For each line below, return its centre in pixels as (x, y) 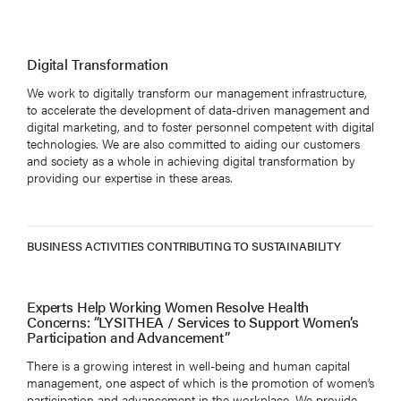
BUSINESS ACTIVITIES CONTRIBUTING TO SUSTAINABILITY (184, 245)
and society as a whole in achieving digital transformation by (191, 160)
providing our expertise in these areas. (130, 177)
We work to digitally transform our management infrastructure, (197, 92)
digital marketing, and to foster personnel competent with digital (200, 126)
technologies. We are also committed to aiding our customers (193, 143)
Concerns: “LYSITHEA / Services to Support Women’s (193, 321)
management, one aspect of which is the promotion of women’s (200, 382)
